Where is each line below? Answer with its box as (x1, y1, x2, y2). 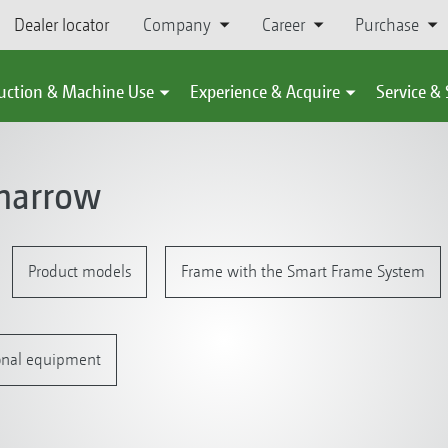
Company (143, 14, 212, 35)
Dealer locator (14, 14, 109, 35)
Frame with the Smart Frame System (180, 261, 425, 281)
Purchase (354, 14, 419, 35)
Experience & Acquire (190, 81, 340, 102)
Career (261, 14, 305, 35)
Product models (27, 261, 131, 281)
